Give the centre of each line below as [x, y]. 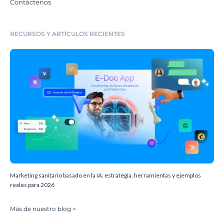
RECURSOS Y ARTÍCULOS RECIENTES [67, 34]
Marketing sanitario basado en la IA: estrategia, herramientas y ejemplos [105, 175]
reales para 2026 [32, 184]
